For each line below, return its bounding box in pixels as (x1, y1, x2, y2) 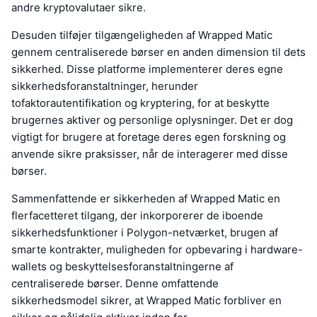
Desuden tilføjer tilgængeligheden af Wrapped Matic (11, 28, 272, 42)
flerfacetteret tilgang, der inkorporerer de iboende (11, 208, 263, 222)
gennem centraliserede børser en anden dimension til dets (11, 45, 306, 59)
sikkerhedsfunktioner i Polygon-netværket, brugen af (11, 225, 278, 239)
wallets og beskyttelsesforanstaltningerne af (11, 259, 234, 273)
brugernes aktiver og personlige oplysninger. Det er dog (11, 113, 293, 127)
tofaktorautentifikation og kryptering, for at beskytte (11, 96, 270, 110)
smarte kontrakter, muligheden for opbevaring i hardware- (11, 242, 303, 256)
